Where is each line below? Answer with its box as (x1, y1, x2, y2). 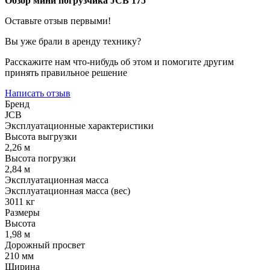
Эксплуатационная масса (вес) (5, 185, 130, 196)
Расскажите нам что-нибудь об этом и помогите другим (5, 56, 234, 67)
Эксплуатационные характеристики (5, 120, 154, 131)
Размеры (5, 207, 40, 218)
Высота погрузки (5, 152, 76, 163)
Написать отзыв (5, 87, 71, 98)
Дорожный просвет (5, 239, 85, 250)
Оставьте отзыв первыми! (5, 15, 111, 26)
